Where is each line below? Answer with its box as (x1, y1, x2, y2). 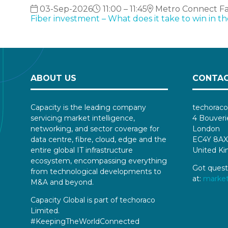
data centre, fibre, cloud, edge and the (31, 134, 166, 144)
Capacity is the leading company (31, 102, 146, 112)
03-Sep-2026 (38, 4, 93, 14)
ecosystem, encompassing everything (31, 156, 167, 165)
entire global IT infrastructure (31, 145, 133, 155)
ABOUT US (31, 73, 76, 83)
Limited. (31, 206, 60, 215)
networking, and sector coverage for (31, 124, 159, 133)
